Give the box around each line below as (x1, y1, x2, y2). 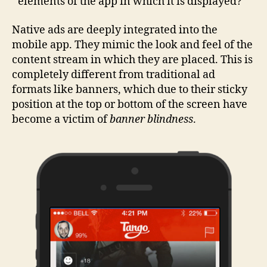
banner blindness (110, 112, 193, 126)
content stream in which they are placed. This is (12, 52, 253, 67)
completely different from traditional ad (12, 67, 215, 82)
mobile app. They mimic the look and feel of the (12, 38, 253, 52)
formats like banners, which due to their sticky (12, 82, 247, 97)
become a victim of (12, 112, 110, 126)
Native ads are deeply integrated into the (12, 23, 218, 37)
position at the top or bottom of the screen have (12, 97, 247, 111)
